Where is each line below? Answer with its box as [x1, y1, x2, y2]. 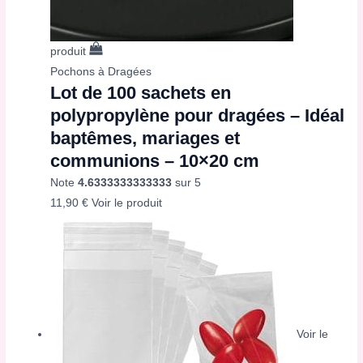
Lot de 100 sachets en [50, 83, 232, 104]
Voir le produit [92, 197, 163, 210]
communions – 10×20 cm [50, 151, 260, 172]
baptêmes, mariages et [50, 128, 241, 149]
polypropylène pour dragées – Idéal [50, 105, 345, 126]
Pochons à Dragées [50, 66, 152, 79]
